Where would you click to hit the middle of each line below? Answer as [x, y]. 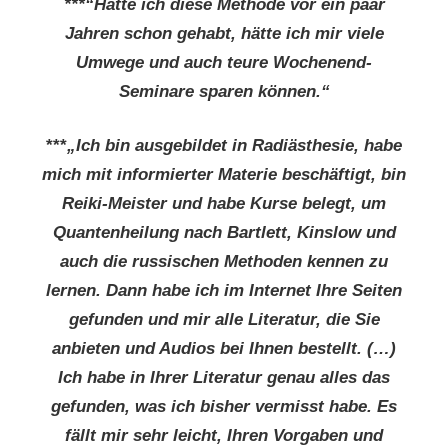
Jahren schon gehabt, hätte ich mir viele [224, 33]
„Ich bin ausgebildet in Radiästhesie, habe [234, 145]
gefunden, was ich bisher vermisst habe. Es [224, 406]
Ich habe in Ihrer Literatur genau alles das [224, 377]
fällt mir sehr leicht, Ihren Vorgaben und [224, 435]
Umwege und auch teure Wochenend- [224, 62]
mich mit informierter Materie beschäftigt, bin [224, 174]
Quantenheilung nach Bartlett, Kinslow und [224, 232]
